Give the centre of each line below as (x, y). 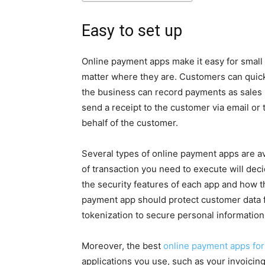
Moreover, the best (122, 246)
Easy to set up (132, 31)
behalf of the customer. (130, 123)
